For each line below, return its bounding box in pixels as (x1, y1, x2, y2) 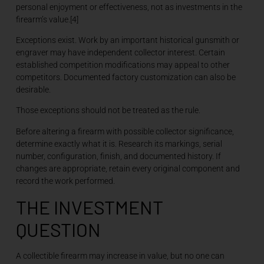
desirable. (15, 84, 51, 94)
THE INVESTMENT (15, 196, 163, 219)
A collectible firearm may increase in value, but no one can (15, 251, 225, 261)
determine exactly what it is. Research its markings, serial (15, 138, 222, 148)
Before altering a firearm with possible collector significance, (15, 126, 234, 136)
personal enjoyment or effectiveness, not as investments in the (15, 2, 242, 12)
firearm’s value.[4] (15, 14, 78, 24)
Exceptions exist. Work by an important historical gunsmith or (15, 35, 239, 45)
